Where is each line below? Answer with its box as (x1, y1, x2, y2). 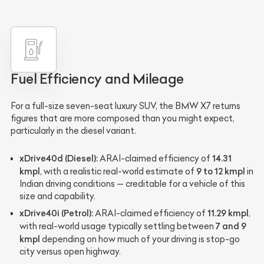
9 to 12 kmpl (196, 166, 245, 177)
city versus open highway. (19, 246, 121, 258)
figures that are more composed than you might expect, (11, 113, 235, 124)
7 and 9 (216, 220, 246, 232)
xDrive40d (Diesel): (19, 153, 98, 164)
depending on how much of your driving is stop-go (40, 234, 240, 245)
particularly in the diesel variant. (11, 126, 136, 137)
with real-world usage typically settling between (19, 221, 216, 232)
